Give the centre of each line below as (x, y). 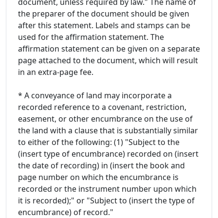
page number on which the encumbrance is (98, 177)
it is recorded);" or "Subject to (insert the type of (106, 200)
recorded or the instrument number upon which (107, 189)
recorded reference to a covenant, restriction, (102, 107)
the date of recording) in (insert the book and (101, 165)
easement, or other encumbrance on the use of (105, 118)
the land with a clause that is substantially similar (108, 130)
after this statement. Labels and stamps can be (104, 25)
